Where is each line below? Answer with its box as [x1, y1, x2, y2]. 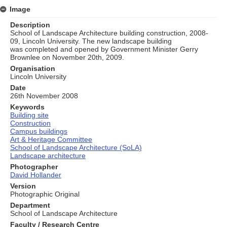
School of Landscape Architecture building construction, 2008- [10, 28, 208, 37]
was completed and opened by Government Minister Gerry [10, 45, 198, 53]
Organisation [10, 64, 55, 72]
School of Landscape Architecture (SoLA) [10, 143, 142, 152]
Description [10, 20, 50, 29]
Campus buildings [10, 127, 67, 135]
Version [10, 181, 36, 190]
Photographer [10, 162, 58, 171]
